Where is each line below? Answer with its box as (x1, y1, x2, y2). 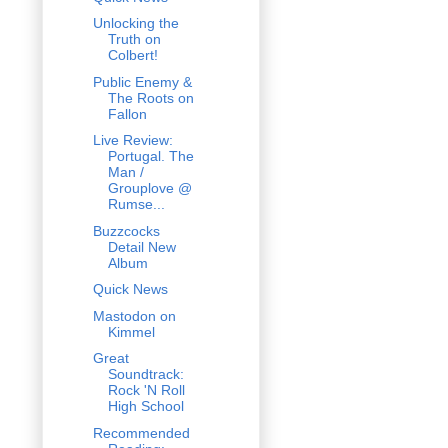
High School (107, 398, 184, 415)
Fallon (107, 105, 147, 122)
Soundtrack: (107, 366, 184, 383)
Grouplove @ (107, 180, 192, 197)
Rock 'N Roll (107, 382, 185, 399)
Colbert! (107, 47, 158, 64)
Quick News (92, 281, 168, 298)
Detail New (107, 238, 176, 255)
